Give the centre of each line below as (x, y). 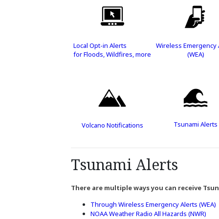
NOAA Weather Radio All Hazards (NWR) (149, 214)
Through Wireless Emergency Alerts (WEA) (153, 204)
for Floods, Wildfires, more (112, 54)
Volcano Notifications (112, 125)
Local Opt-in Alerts (100, 45)
